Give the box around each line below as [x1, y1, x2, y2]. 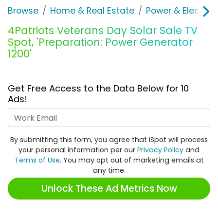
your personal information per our [18, 145, 137, 155]
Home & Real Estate [50, 5, 134, 17]
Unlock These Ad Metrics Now [41, 182, 177, 195]
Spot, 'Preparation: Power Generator [8, 35, 193, 50]
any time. [92, 165, 126, 176]
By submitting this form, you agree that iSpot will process [10, 135, 208, 145]
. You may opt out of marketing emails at [59, 155, 204, 165]
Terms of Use [14, 155, 60, 165]
